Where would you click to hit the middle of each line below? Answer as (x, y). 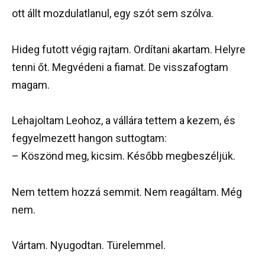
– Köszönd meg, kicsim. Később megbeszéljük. (124, 156)
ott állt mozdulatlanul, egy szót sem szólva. (113, 14)
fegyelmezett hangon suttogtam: (89, 138)
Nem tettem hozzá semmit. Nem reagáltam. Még (127, 192)
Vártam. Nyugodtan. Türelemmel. (89, 245)
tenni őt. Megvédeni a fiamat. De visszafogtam (120, 67)
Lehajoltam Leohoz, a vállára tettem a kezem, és (124, 121)
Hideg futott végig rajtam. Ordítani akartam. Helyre (129, 49)
